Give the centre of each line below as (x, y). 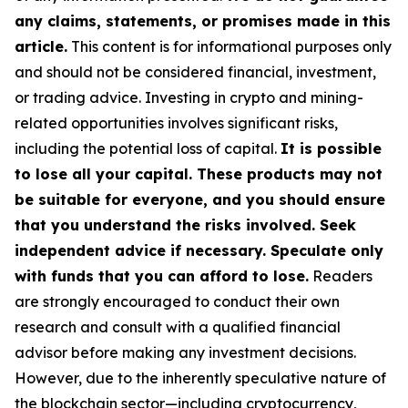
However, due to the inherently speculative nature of (200, 378)
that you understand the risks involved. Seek (185, 225)
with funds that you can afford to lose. (162, 276)
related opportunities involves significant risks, (176, 123)
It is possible (331, 148)
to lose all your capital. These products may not (199, 174)
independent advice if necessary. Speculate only (199, 250)
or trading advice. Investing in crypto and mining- (189, 97)
